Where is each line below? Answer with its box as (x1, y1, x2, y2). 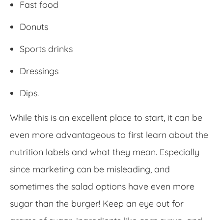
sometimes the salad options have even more (10, 180, 194, 192)
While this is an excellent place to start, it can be (10, 111, 202, 123)
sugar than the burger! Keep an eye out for (10, 197, 184, 209)
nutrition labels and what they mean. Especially (10, 146, 199, 158)
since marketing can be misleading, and (10, 163, 170, 175)
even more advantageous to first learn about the (10, 129, 208, 140)
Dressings (20, 65, 58, 77)
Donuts (20, 21, 48, 32)
